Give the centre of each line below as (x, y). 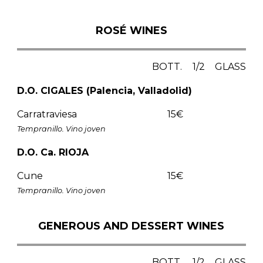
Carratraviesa (47, 114)
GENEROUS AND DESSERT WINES (131, 226)
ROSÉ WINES (131, 30)
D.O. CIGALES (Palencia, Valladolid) (104, 90)
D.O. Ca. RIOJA (53, 152)
